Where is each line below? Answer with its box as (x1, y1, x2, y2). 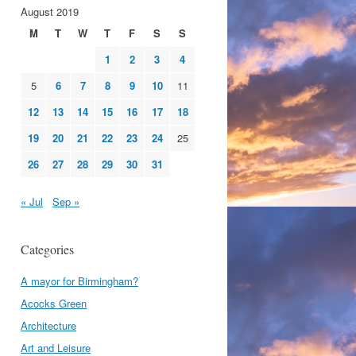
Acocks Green (21, 296, 87, 311)
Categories (21, 241, 74, 257)
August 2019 (21, 4, 79, 19)
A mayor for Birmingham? (21, 273, 138, 288)
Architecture (21, 318, 76, 333)
